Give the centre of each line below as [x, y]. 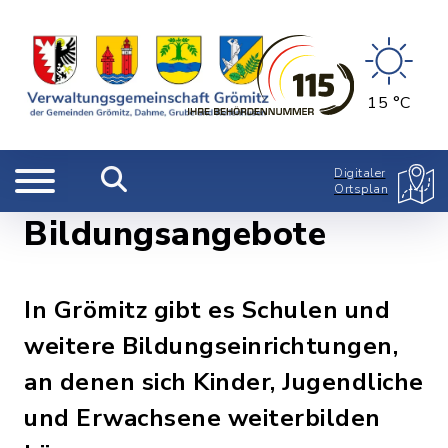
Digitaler [360, 173]
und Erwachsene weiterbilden [202, 418]
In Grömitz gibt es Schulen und [207, 310]
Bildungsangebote [175, 234]
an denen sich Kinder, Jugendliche [224, 382]
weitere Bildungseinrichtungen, [211, 346]
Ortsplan [361, 189]
